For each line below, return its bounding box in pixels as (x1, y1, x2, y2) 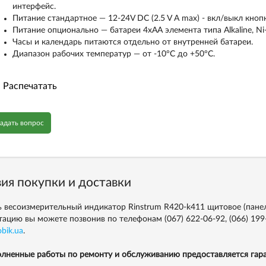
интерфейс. (12, 2, 56, 11)
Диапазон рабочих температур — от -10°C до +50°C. (12, 50, 215, 58)
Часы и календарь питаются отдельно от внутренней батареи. (12, 38, 253, 46)
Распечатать (2, 81, 57, 91)
